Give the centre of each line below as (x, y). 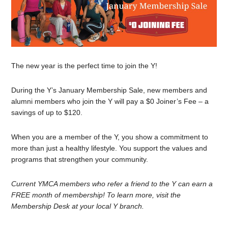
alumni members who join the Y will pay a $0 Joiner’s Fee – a (110, 102)
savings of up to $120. (47, 113)
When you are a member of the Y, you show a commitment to (110, 137)
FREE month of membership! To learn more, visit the (96, 195)
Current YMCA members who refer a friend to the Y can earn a (112, 184)
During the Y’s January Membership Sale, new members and (109, 90)
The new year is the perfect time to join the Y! (84, 66)
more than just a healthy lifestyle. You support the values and (109, 148)
